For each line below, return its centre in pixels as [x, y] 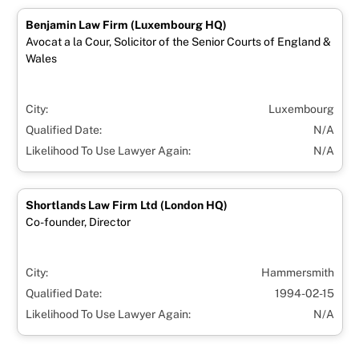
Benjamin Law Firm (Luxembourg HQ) [126, 24]
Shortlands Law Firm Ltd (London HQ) [127, 205]
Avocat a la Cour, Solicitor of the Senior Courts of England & [178, 41]
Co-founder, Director [78, 222]
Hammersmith [298, 272]
